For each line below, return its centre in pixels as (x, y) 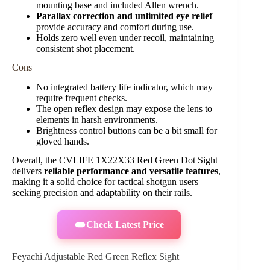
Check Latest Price (125, 224)
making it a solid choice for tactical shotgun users (105, 181)
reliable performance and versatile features (131, 171)
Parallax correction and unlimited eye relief (124, 16)
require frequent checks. (82, 98)
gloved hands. (63, 142)
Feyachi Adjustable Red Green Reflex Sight (96, 256)
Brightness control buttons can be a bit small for (127, 131)
